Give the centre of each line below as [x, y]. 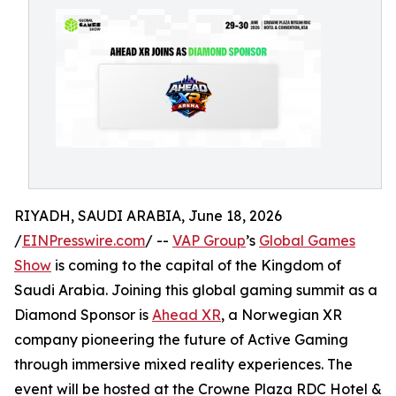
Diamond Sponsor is [83, 315]
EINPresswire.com [84, 240]
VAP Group [209, 240]
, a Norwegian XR [282, 315]
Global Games [307, 240]
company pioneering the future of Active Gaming [181, 339]
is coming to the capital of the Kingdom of [196, 265]
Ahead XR [187, 315]
